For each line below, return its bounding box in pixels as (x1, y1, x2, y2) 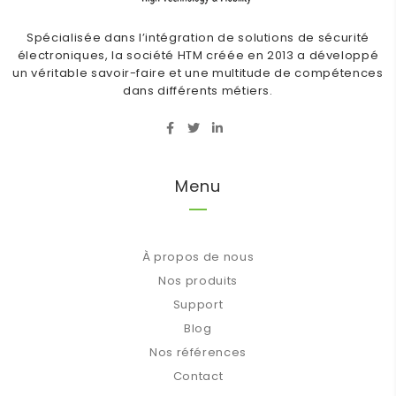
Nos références (148, 344, 247, 361)
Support (172, 296, 224, 313)
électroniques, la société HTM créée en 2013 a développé (17, 47, 379, 64)
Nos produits (158, 272, 238, 289)
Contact (172, 368, 224, 385)
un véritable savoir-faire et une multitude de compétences (12, 65, 384, 81)
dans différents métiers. (123, 82, 273, 99)
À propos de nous (141, 248, 255, 265)
